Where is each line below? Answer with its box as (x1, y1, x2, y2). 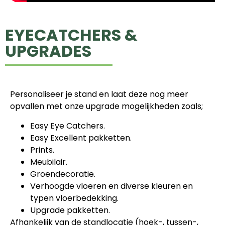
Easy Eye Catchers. (30, 120, 105, 132)
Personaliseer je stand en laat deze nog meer (10, 88, 188, 100)
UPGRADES (5, 40, 91, 63)
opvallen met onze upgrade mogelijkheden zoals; (10, 100, 203, 113)
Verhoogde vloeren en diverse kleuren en (30, 180, 193, 192)
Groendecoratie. (30, 168, 95, 180)
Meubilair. (30, 156, 67, 168)
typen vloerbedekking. (30, 192, 119, 204)
